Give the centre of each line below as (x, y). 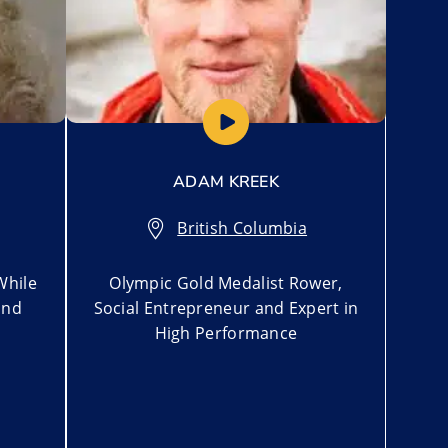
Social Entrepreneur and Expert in (226, 307)
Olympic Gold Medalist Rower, (226, 282)
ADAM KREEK (226, 181)
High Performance (226, 332)
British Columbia (242, 227)
